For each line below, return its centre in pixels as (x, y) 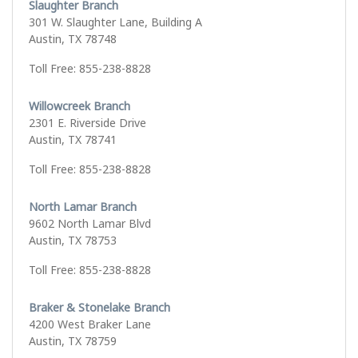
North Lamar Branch (83, 207)
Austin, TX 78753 (73, 241)
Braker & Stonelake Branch (99, 308)
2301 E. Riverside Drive (88, 123)
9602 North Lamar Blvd (90, 224)
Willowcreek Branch (80, 106)
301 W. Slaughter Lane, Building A (115, 22)
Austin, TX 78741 (73, 140)
